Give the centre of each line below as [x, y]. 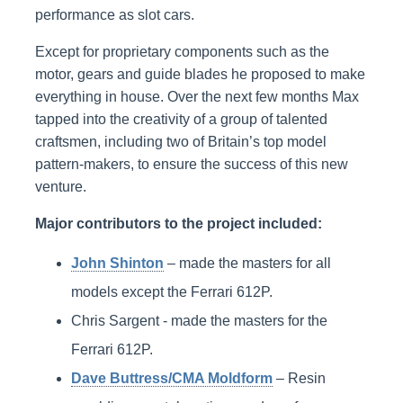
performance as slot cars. [114, 14]
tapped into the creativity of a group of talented [181, 119]
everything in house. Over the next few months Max [197, 96]
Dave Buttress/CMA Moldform [171, 378]
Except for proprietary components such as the [182, 51]
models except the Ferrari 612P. [171, 291]
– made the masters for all [247, 263]
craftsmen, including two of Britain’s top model [180, 141]
